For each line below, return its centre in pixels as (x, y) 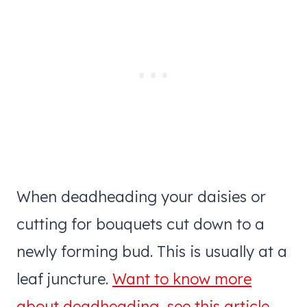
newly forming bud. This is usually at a (152, 251)
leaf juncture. (64, 279)
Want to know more (182, 279)
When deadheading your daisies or (141, 196)
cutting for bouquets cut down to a (140, 224)
